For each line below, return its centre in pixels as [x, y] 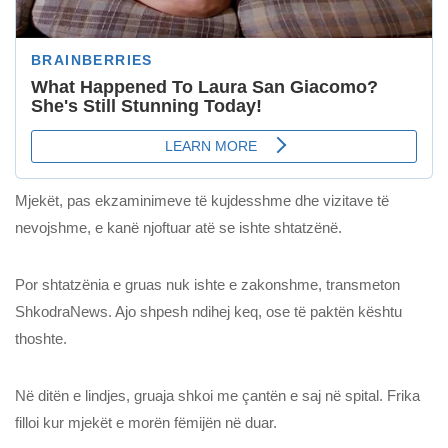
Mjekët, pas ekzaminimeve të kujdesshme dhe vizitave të [202, 201]
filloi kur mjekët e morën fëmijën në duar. [146, 423]
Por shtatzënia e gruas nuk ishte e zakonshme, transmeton [207, 285]
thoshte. [41, 339]
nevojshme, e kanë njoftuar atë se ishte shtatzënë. [178, 228]
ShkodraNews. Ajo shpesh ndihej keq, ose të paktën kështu [208, 312]
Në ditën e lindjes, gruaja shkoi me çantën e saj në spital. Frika [217, 396]
